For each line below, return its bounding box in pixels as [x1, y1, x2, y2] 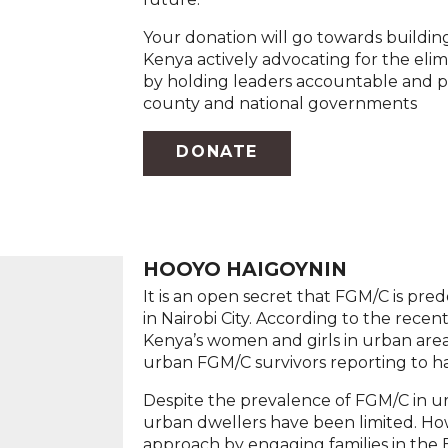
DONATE [176, 142, 258, 162]
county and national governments [143, 93, 418, 113]
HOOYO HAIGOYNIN [143, 256, 348, 281]
